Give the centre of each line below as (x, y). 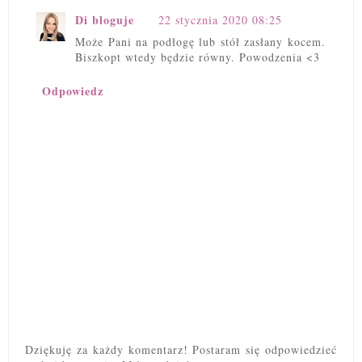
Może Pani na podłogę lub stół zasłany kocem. (200, 42)
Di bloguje (105, 20)
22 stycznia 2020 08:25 (220, 20)
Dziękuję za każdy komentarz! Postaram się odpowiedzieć (181, 350)
